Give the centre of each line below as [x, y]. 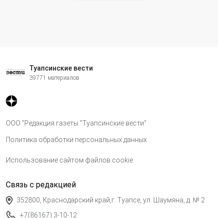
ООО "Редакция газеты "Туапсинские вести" [76, 123]
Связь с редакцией [41, 184]
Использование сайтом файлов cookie [69, 160]
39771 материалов [54, 78]
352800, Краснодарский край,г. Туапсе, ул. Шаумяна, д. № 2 [111, 200]
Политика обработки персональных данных [76, 139]
